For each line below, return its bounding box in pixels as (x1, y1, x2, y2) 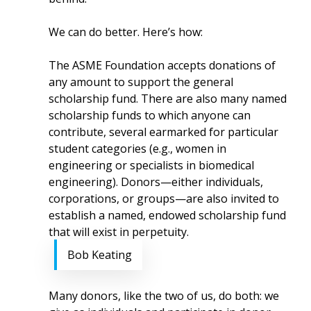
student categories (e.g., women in (49, 141, 227, 156)
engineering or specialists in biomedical (49, 158, 255, 173)
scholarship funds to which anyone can (49, 108, 251, 123)
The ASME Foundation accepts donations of (49, 58, 276, 73)
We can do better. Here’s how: (49, 24, 203, 40)
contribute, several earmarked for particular (49, 124, 279, 140)
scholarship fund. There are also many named (49, 91, 287, 106)
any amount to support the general (49, 74, 234, 90)
